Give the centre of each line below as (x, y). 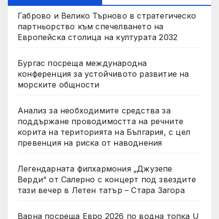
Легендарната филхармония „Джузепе (95, 169)
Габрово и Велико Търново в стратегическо (107, 16)
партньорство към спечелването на (91, 27)
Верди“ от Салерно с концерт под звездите (107, 180)
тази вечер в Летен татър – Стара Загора (101, 190)
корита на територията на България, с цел (104, 132)
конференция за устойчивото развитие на (103, 74)
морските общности (59, 85)
